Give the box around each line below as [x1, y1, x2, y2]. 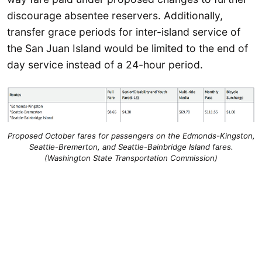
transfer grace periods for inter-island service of [7, 26, 240, 39]
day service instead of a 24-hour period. [7, 58, 203, 71]
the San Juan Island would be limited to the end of [7, 42, 248, 55]
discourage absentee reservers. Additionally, [7, 9, 223, 22]
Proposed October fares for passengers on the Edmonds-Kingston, [7, 130, 255, 140]
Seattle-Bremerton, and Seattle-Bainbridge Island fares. [29, 142, 233, 151]
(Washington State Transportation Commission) [44, 153, 218, 163]
